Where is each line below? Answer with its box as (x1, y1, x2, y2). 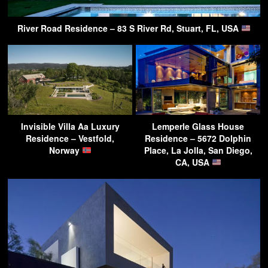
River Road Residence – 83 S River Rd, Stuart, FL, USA (17, 22, 242, 34)
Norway (48, 144, 82, 156)
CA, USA (175, 156, 212, 168)
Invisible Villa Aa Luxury (20, 120, 120, 132)
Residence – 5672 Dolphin (145, 132, 251, 144)
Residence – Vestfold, (26, 132, 114, 144)
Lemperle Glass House (152, 120, 244, 132)
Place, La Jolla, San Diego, (144, 144, 252, 156)
